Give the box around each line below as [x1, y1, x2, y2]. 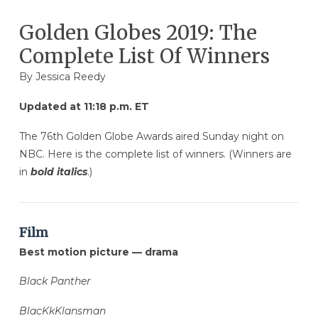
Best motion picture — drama [18, 245, 178, 258]
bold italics [30, 165, 87, 178]
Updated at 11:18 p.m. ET [18, 100, 149, 114]
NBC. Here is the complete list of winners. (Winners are [18, 147, 292, 160]
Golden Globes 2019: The [18, 19, 257, 45]
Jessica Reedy [35, 70, 106, 83]
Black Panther [18, 275, 91, 288]
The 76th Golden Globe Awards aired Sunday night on [18, 129, 284, 143]
